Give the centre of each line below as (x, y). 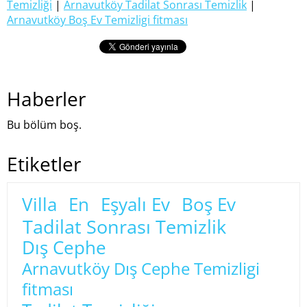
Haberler (46, 99)
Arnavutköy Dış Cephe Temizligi (141, 269)
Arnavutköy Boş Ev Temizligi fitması (97, 20)
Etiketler (44, 164)
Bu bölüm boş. (44, 125)
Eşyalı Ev (135, 204)
